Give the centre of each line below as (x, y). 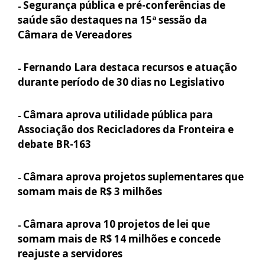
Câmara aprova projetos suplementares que (133, 176)
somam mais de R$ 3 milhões (90, 191)
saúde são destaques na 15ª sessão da (112, 20)
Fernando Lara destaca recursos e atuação (130, 67)
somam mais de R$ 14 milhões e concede (119, 238)
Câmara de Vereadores (75, 34)
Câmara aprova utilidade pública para (118, 114)
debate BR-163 (54, 144)
